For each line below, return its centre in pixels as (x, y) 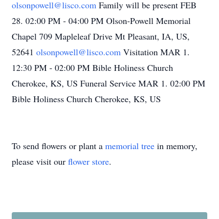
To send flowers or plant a (58, 146)
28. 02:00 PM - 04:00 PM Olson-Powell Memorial (101, 21)
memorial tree (130, 146)
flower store (88, 161)
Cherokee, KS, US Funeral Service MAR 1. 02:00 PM (109, 83)
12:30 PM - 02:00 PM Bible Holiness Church (92, 67)
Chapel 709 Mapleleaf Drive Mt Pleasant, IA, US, (101, 36)
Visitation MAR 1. (155, 52)
